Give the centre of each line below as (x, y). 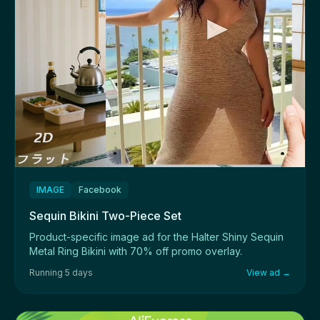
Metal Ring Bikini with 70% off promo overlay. (136, 251)
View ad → (269, 272)
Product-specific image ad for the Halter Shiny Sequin (156, 236)
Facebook (100, 189)
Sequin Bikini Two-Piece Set (105, 215)
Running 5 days (61, 272)
